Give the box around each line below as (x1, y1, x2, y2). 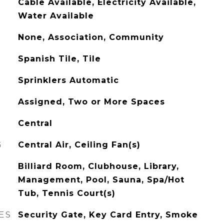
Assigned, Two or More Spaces (17, 97, 165, 106)
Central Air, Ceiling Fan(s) (17, 140, 140, 149)
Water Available (17, 11, 94, 20)
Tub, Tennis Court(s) (17, 188, 115, 198)
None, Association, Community (17, 32, 164, 42)
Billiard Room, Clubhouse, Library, (17, 161, 179, 171)
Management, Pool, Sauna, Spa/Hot (17, 175, 184, 184)
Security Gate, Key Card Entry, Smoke (17, 210, 198, 219)
